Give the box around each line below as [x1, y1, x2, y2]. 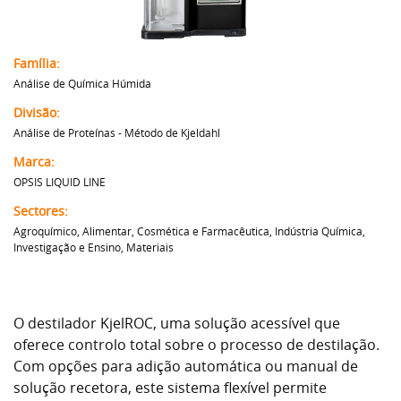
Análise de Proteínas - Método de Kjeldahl [13, 124, 220, 140]
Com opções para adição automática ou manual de [13, 355, 358, 376]
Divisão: [13, 103, 60, 121]
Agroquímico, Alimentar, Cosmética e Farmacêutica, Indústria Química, [13, 223, 365, 238]
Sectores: [13, 201, 68, 219]
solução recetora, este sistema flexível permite [13, 377, 327, 397]
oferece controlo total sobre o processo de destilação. [13, 334, 380, 354]
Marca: [13, 152, 55, 170]
